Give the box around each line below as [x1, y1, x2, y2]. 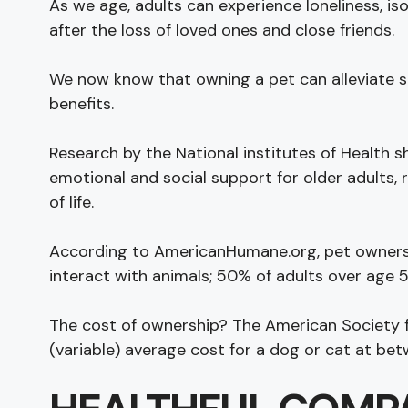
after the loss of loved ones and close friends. [48, 18, 394, 41]
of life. [48, 190, 94, 213]
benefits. [48, 92, 114, 115]
